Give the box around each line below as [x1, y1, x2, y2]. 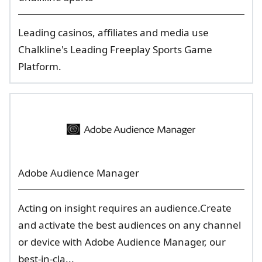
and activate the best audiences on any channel [18, 218, 241, 232]
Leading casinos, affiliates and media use [18, 26, 209, 39]
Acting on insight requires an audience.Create [18, 201, 232, 215]
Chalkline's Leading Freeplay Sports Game [18, 43, 212, 56]
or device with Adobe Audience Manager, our [18, 235, 226, 249]
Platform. [18, 60, 61, 73]
